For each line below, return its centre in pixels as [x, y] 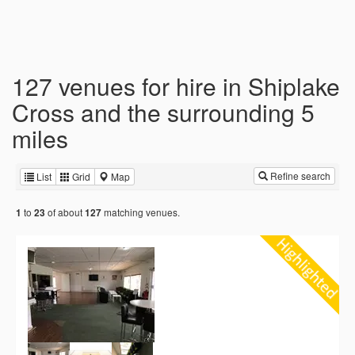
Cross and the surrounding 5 [163, 112]
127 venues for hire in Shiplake [176, 86]
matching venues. [141, 212]
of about [65, 212]
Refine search [299, 176]
